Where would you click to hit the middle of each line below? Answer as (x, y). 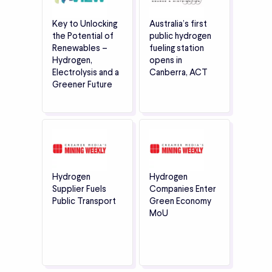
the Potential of (83, 36)
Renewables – (80, 48)
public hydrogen (180, 36)
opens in (166, 60)
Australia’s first (178, 24)
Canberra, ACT (178, 73)
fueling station (177, 48)
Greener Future (82, 85)
